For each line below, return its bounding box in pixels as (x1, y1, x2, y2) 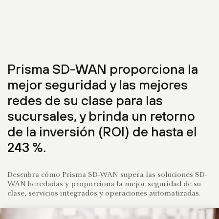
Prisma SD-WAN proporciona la (7, 61, 198, 77)
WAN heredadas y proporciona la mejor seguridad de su (7, 180, 201, 188)
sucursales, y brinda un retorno (7, 108, 195, 124)
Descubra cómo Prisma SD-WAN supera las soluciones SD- (7, 171, 207, 179)
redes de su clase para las (7, 92, 163, 108)
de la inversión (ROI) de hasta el (7, 124, 197, 139)
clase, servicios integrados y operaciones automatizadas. (7, 190, 200, 197)
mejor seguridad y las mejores (7, 77, 188, 92)
